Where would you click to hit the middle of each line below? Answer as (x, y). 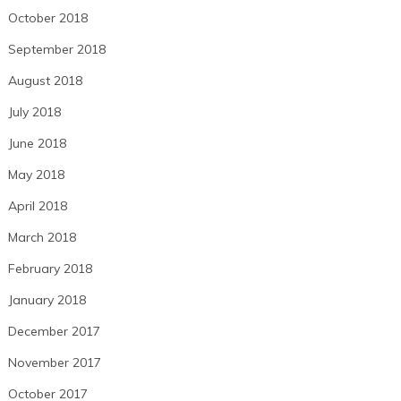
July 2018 (34, 112)
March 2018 (42, 238)
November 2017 (54, 363)
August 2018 (45, 81)
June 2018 (37, 144)
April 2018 (37, 206)
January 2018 (47, 300)
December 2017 (54, 332)
